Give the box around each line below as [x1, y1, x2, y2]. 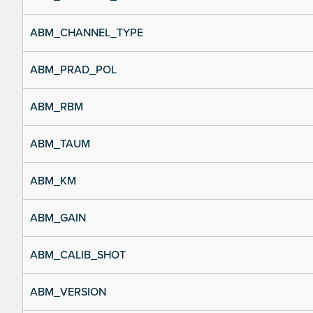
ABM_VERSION [30, 285, 106, 300]
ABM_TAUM [30, 137, 90, 152]
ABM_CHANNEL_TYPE [30, 26, 143, 41]
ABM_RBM [30, 100, 83, 115]
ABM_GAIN [30, 211, 86, 226]
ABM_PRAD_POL [30, 63, 117, 78]
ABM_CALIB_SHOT [30, 248, 126, 263]
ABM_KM [30, 174, 76, 189]
